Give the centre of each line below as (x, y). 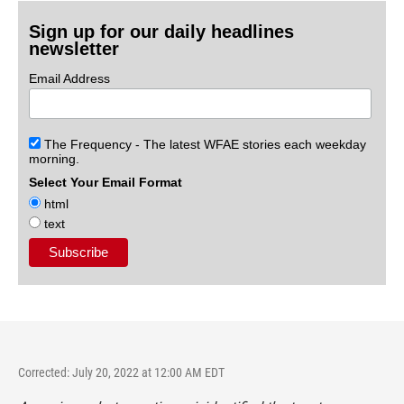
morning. (55, 159)
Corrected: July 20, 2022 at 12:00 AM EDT (121, 373)
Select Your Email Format (106, 183)
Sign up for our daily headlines (162, 32)
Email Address (70, 79)
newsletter (74, 49)
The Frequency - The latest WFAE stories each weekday (204, 145)
